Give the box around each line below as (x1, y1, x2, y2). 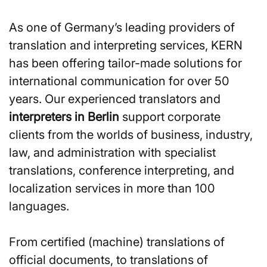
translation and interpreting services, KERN (9, 38, 243, 52)
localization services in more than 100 (9, 181, 215, 195)
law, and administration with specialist (9, 145, 216, 160)
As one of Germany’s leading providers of (9, 20, 235, 35)
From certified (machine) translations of (9, 234, 225, 249)
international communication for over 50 (9, 73, 229, 88)
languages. (9, 198, 69, 213)
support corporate (119, 109, 221, 124)
